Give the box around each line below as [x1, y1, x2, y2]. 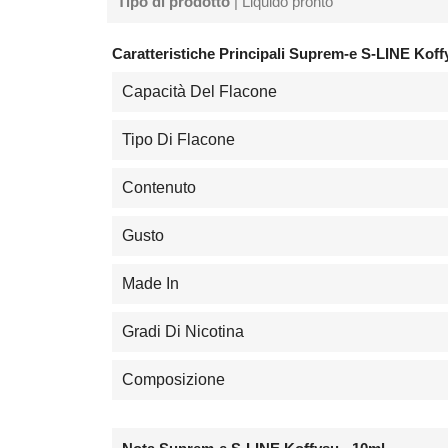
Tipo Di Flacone [122, 130, 235, 148]
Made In [122, 274, 179, 292]
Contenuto [122, 178, 196, 196]
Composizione [122, 370, 225, 388]
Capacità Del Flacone [122, 82, 277, 100]
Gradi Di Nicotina [122, 322, 244, 340]
